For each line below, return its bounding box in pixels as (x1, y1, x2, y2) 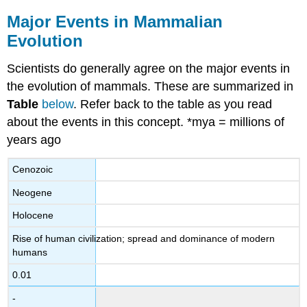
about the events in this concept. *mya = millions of (7, 114, 285, 129)
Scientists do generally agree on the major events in (7, 61, 291, 75)
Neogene (12, 186, 53, 198)
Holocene (12, 210, 54, 221)
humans (12, 246, 48, 258)
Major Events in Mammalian (7, 12, 223, 32)
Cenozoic (12, 164, 53, 175)
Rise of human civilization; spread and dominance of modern (12, 232, 275, 244)
